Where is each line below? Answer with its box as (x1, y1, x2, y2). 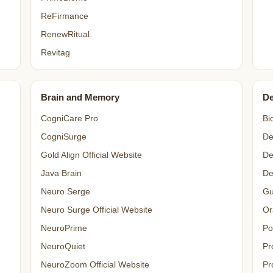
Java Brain (40, 169, 82, 178)
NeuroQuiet (40, 242, 85, 251)
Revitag (40, 48, 70, 57)
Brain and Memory (40, 92, 119, 102)
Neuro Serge (40, 187, 90, 196)
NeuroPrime (40, 224, 87, 233)
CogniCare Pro (40, 114, 98, 123)
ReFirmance (40, 12, 88, 21)
